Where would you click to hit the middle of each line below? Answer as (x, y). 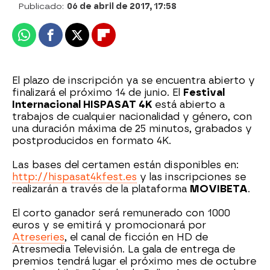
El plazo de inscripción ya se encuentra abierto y (133, 80)
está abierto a (190, 105)
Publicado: (42, 6)
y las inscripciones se (191, 177)
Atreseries (38, 237)
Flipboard (127, 40)
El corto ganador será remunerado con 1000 (121, 213)
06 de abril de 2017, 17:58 (122, 6)
